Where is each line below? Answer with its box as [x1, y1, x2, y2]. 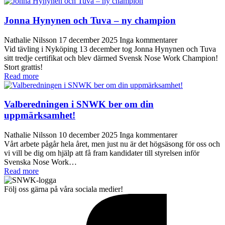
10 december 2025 [59, 131, 120, 140]
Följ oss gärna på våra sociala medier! [4, 185, 123, 194]
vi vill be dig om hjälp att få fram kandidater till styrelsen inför [4, 149, 199, 158]
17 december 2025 [59, 35, 120, 44]
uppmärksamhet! [4, 110, 75, 121]
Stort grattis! [4, 62, 43, 71]
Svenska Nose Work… [4, 158, 77, 167]
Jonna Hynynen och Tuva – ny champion [4, 15, 176, 26]
